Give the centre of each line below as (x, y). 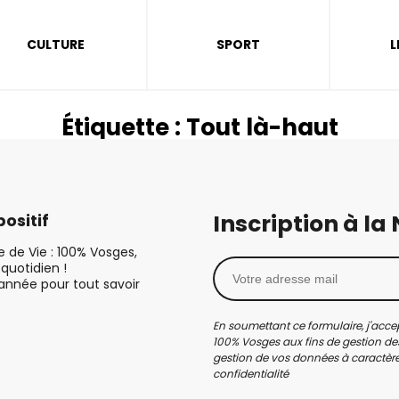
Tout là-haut (262, 127)
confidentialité (251, 374)
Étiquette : (123, 127)
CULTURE (56, 45)
